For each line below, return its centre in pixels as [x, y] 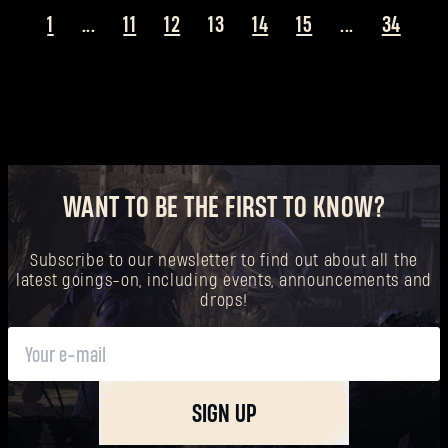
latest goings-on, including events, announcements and [224, 281]
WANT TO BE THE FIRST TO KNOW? [224, 208]
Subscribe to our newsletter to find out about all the [224, 261]
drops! [224, 301]
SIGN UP [224, 415]
